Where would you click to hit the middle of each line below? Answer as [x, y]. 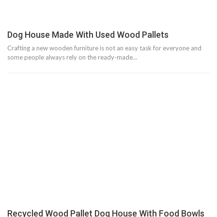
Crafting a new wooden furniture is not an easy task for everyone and [104, 48]
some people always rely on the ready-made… [72, 57]
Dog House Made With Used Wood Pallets [88, 35]
